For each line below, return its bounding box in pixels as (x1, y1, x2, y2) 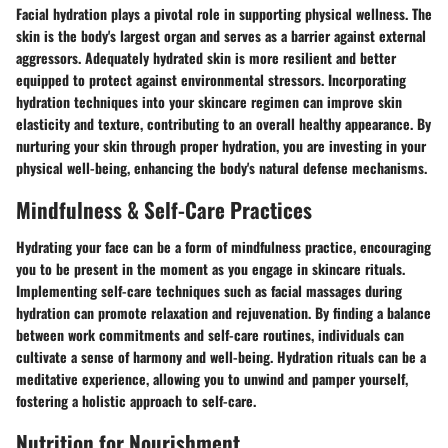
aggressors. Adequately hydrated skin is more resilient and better (16, 46, 396, 68)
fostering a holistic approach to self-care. (16, 390, 256, 411)
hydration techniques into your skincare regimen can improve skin (16, 90, 402, 112)
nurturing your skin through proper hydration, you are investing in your (16, 134, 426, 156)
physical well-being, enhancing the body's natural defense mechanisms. (16, 156, 427, 178)
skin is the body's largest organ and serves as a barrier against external (16, 24, 426, 46)
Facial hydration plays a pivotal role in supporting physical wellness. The (16, 2, 432, 24)
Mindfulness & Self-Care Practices (16, 193, 312, 225)
